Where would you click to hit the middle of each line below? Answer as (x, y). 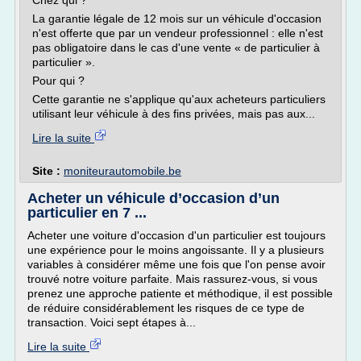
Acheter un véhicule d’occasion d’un (154, 198)
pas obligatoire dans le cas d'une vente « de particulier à (176, 48)
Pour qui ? (58, 81)
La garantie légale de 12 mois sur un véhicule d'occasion (177, 19)
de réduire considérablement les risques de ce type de (166, 308)
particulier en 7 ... (87, 213)
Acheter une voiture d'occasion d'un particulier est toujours (176, 235)
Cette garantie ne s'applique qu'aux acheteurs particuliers (179, 99)
